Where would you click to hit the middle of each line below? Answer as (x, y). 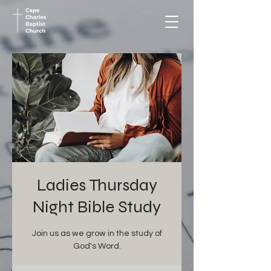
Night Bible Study (97, 207)
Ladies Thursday (97, 185)
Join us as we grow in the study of (97, 233)
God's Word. (97, 246)
